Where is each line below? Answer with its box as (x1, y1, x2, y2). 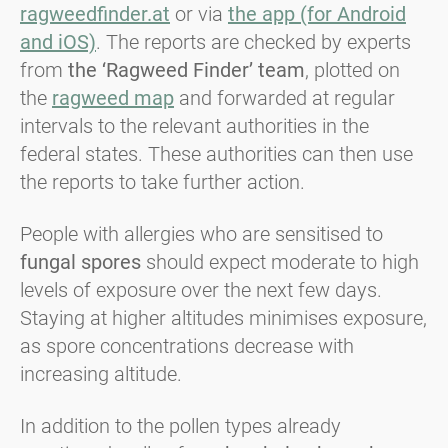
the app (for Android (228, 2, 406, 27)
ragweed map (52, 86, 174, 111)
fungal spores (20, 250, 141, 275)
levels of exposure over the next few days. (20, 278, 382, 303)
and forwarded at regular (174, 86, 395, 111)
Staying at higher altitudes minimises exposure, (20, 306, 427, 331)
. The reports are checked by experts (96, 30, 411, 55)
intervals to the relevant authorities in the (20, 114, 369, 139)
